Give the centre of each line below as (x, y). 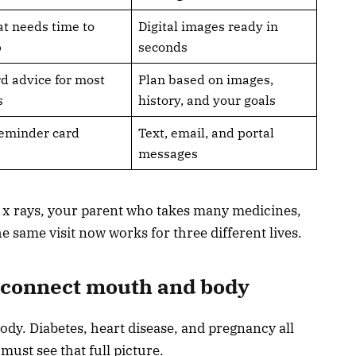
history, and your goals (207, 100)
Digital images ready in (208, 26)
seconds (163, 46)
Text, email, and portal (206, 132)
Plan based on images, (205, 79)
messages (168, 153)
